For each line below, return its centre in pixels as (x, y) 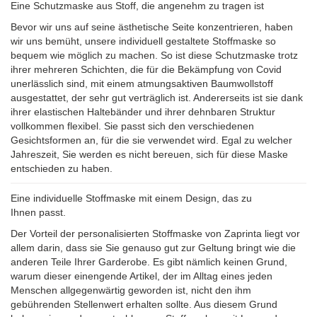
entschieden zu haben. (62, 168)
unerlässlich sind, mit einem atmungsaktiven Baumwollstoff (142, 83)
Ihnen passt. (38, 212)
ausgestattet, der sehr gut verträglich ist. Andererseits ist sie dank (157, 98)
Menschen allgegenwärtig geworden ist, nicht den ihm (131, 290)
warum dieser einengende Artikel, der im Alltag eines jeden (142, 276)
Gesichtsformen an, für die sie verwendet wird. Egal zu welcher (151, 140)
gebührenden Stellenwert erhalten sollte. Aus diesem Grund (144, 304)
